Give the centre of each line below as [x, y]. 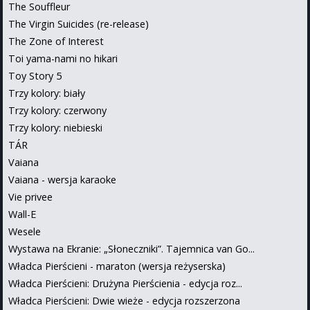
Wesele [25, 231]
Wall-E [22, 214]
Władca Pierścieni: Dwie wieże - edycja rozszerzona [124, 300]
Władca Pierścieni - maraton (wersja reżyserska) [117, 266]
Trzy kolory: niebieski [55, 127]
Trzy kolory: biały [47, 93]
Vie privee [30, 197]
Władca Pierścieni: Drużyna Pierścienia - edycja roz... [125, 283]
